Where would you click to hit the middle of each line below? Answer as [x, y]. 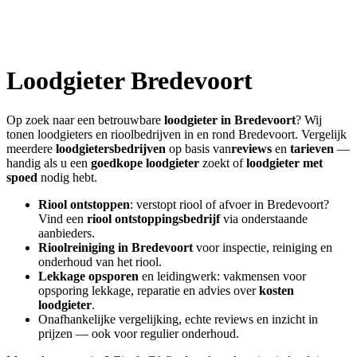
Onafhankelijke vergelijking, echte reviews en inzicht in [178, 319]
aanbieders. [67, 233]
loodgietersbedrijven [111, 148]
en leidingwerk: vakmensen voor [222, 276]
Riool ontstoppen [84, 204]
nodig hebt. [67, 177]
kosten [277, 290]
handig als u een [47, 163]
